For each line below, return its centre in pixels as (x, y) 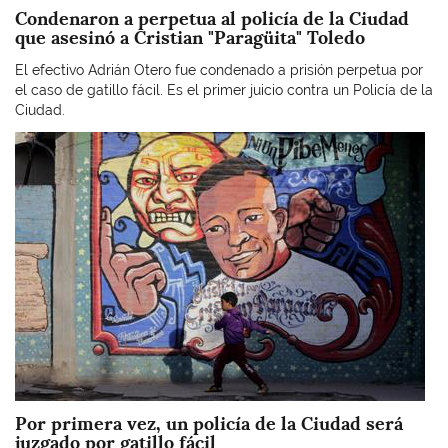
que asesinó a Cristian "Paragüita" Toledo (190, 37)
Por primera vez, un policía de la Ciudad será (209, 423)
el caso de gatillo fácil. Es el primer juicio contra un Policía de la (224, 89)
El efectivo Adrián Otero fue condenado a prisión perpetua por (219, 69)
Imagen (38, 141)
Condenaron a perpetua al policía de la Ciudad (212, 18)
